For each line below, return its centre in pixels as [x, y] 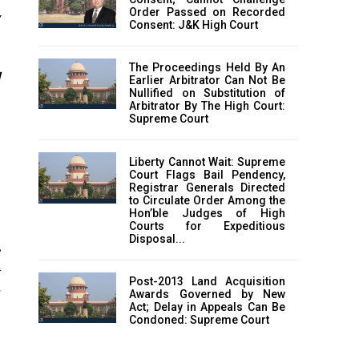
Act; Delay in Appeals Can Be [207, 307]
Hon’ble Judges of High [207, 213]
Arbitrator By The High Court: [207, 106]
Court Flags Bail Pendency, [207, 174]
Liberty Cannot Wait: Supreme [207, 161]
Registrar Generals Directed [207, 187]
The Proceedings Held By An [207, 68]
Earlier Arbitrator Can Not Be [207, 81]
